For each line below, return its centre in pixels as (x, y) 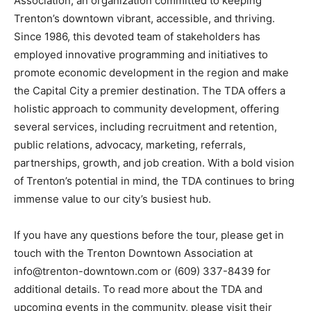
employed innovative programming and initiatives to (141, 54)
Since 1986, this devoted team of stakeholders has (137, 36)
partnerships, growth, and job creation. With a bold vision (154, 162)
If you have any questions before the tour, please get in (149, 235)
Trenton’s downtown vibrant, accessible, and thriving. (144, 18)
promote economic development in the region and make (151, 72)
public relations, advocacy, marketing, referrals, (130, 144)
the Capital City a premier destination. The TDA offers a (150, 90)
